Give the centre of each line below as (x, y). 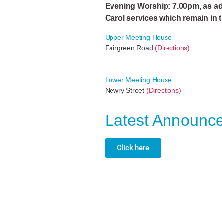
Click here (133, 147)
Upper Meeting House (138, 37)
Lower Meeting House (138, 80)
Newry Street (125, 90)
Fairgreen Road (130, 47)
